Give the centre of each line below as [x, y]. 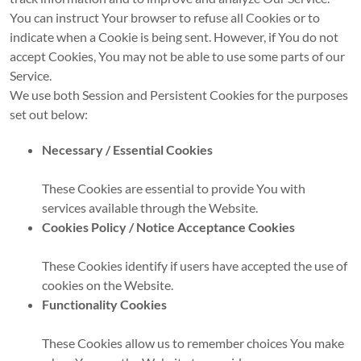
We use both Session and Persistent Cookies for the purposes [178, 95]
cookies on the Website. [107, 285]
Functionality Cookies [104, 305]
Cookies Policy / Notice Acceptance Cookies [168, 227]
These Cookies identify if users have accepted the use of [194, 266]
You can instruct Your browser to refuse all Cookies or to [164, 18]
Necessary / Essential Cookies [127, 150]
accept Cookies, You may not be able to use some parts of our [177, 56]
